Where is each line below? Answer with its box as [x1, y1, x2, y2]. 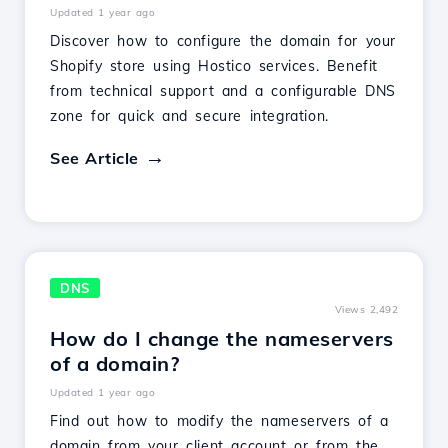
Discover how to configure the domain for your [50, 32, 397, 50]
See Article [50, 148, 139, 168]
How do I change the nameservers [50, 326, 394, 351]
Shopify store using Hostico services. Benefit [50, 57, 379, 75]
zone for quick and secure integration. [50, 107, 329, 125]
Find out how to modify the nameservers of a [50, 412, 389, 430]
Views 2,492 [334, 303, 398, 316]
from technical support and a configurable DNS [50, 82, 397, 100]
